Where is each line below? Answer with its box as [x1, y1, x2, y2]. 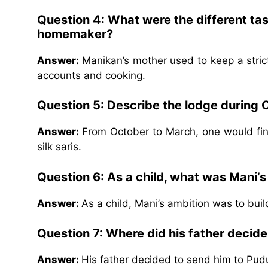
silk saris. [37, 141, 81, 153]
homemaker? [37, 26, 113, 41]
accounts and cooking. [37, 69, 145, 81]
